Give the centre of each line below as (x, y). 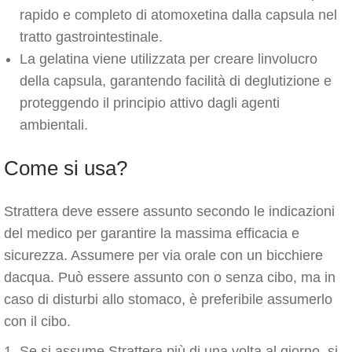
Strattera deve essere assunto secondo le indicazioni (169, 211)
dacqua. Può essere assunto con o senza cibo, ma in (170, 277)
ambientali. (54, 125)
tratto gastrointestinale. (91, 37)
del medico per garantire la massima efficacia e (152, 233)
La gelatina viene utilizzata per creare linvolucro (169, 59)
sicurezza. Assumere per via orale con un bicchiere (163, 255)
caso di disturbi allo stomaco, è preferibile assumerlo (168, 299)
